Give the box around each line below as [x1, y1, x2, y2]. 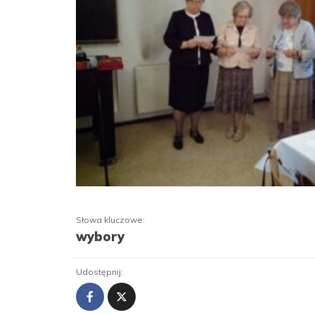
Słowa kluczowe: [76, 214, 145, 226]
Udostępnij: [76, 266, 123, 278]
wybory [76, 229, 124, 245]
